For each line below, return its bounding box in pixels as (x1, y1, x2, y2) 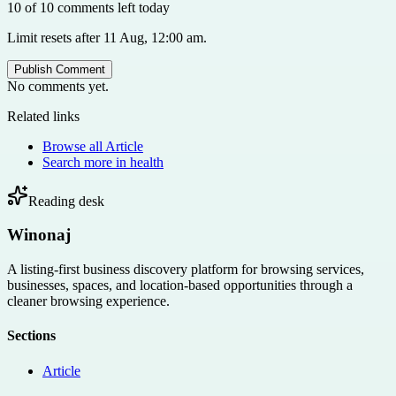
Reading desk (28, 193, 104, 209)
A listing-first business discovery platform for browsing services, (7, 262, 364, 278)
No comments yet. (7, 78, 109, 94)
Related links (7, 108, 80, 124)
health (130, 154, 164, 170)
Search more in (42, 154, 130, 170)
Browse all (42, 138, 105, 154)
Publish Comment (14, 62, 105, 76)
